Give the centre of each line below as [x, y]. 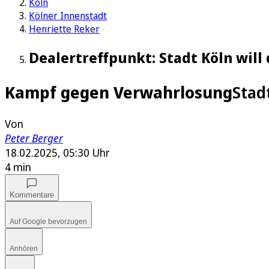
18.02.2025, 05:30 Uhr [57, 153]
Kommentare [32, 195]
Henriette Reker [64, 29]
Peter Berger [34, 138]
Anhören [24, 249]
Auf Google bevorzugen [48, 222]
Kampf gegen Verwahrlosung [119, 92]
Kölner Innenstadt [68, 16]
